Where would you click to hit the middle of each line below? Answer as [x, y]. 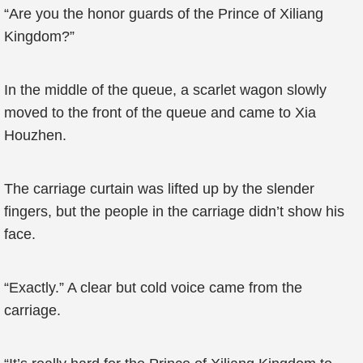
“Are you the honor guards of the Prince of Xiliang [164, 14]
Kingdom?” [39, 36]
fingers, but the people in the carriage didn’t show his [174, 211]
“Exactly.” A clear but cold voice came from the [153, 288]
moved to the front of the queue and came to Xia [160, 113]
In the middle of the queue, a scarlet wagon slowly [165, 90]
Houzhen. [35, 135]
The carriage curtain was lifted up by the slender [159, 189]
